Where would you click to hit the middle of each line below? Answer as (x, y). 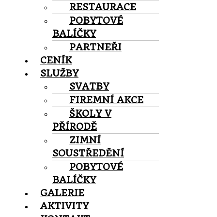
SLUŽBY (59, 73)
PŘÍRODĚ (75, 126)
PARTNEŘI (95, 47)
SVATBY (89, 86)
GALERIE (62, 193)
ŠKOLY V (90, 113)
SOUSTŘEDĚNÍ (88, 153)
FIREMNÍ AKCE (106, 100)
